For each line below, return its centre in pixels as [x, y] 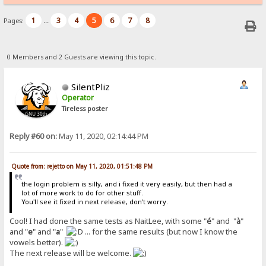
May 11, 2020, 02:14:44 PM [103, 136]
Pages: [15, 21]
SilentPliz [91, 86]
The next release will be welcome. [72, 253]
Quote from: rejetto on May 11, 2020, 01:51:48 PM [82, 167]
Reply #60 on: [34, 136]
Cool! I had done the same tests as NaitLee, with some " [108, 221]
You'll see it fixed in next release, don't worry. [94, 202]
